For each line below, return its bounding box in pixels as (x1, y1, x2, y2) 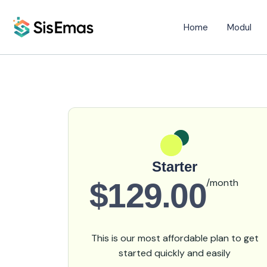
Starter (152, 159, 198, 175)
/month (206, 176, 239, 189)
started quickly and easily (119, 247, 231, 259)
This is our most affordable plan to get (91, 232, 259, 244)
